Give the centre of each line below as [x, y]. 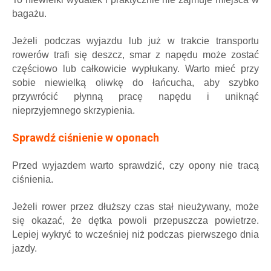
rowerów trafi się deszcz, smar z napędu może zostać [135, 54]
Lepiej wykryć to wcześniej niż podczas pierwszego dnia [135, 234]
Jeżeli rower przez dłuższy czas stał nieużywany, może [135, 206]
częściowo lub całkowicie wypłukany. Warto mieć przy [135, 68]
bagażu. [29, 13]
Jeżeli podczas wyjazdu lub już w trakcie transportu [135, 41]
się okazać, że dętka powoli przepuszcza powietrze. [135, 220]
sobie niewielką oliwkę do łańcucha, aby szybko [135, 82]
